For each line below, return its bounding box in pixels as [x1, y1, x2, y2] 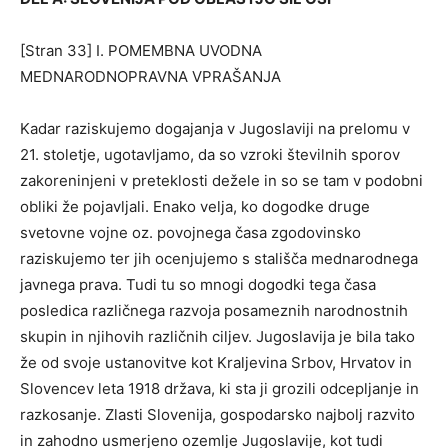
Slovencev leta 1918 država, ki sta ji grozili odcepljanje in [20, 378, 419, 398]
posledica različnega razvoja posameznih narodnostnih [20, 300, 408, 320]
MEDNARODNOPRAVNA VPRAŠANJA [20, 66, 281, 86]
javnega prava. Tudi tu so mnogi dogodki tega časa [20, 274, 376, 294]
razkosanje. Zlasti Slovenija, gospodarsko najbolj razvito [20, 404, 415, 424]
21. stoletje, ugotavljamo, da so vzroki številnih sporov [20, 144, 400, 164]
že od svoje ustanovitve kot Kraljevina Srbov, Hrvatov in [20, 352, 412, 372]
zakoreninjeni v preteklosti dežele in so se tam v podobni [20, 170, 423, 190]
